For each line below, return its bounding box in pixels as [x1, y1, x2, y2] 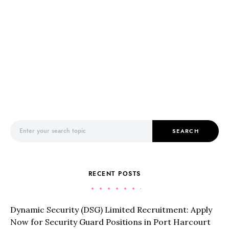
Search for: [10, 121, 42, 129]
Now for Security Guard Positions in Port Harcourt [10, 217, 211, 227]
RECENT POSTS [88, 170, 141, 178]
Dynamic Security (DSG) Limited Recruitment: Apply [10, 204, 212, 215]
